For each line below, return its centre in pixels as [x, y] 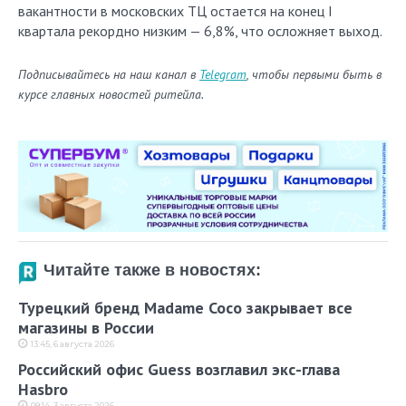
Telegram [223, 74]
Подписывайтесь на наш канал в [109, 74]
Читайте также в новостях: [152, 271]
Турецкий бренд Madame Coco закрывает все [185, 308]
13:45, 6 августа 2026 [72, 344]
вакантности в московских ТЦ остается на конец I [175, 11]
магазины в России [86, 328]
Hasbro [43, 390]
